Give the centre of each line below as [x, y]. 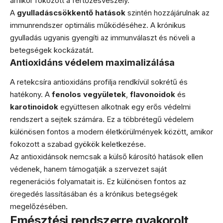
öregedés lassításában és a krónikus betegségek [94, 194]
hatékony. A [31, 94]
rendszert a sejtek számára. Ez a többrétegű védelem [102, 119]
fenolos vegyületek [89, 94]
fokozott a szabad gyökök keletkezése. [78, 144]
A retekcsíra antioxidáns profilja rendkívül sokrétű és [99, 82]
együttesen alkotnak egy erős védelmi [124, 107]
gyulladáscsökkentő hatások [71, 13]
